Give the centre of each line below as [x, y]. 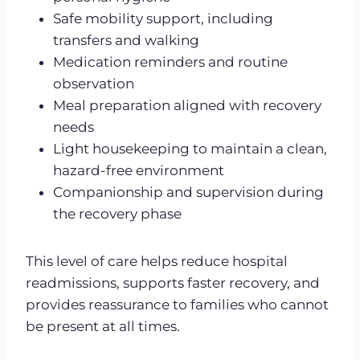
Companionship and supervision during [188, 192]
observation [94, 83]
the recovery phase [117, 213]
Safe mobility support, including [163, 18]
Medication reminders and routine [170, 61]
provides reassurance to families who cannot [177, 304]
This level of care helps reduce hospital [157, 261]
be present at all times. [103, 326]
